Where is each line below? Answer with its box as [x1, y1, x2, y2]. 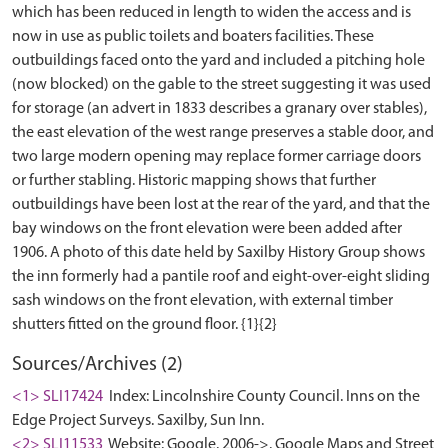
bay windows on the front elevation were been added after [12, 221, 402, 237]
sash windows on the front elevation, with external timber [12, 293, 393, 309]
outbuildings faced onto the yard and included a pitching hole [12, 53, 425, 69]
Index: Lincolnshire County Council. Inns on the [106, 389, 420, 405]
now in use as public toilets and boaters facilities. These [12, 29, 374, 45]
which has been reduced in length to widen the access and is [12, 5, 411, 21]
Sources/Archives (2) [12, 355, 183, 375]
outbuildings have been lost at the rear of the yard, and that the [12, 197, 430, 213]
